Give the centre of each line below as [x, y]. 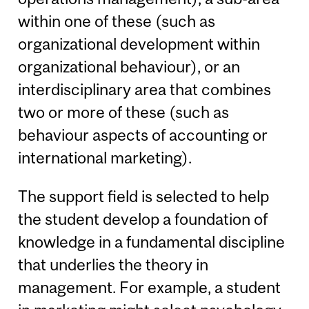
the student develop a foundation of [143, 219]
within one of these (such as [117, 21]
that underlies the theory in [113, 264]
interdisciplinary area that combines [145, 90]
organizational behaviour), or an [129, 67]
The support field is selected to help [144, 196]
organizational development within [139, 44]
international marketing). [105, 158]
